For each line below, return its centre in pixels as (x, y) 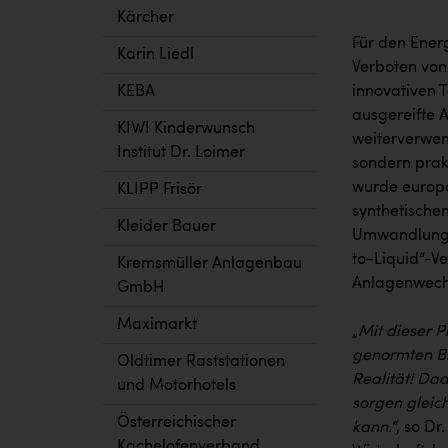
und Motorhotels (176, 386)
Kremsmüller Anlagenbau (209, 264)
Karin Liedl (155, 55)
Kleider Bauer (166, 227)
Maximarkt (157, 325)
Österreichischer (176, 423)
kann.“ (374, 428)
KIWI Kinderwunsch (186, 129)
